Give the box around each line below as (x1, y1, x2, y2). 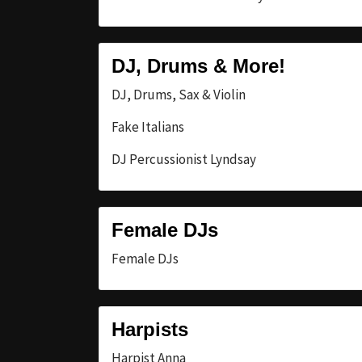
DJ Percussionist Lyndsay (112, 149, 256, 168)
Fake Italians (112, 117, 184, 136)
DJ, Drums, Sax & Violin (112, 85, 246, 103)
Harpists (112, 318, 188, 340)
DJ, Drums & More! (112, 54, 285, 77)
